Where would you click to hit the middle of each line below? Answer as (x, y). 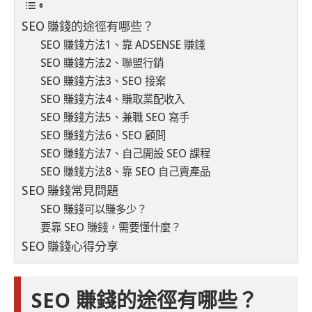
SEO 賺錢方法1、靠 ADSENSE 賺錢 (123, 45)
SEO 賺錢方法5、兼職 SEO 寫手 (115, 117)
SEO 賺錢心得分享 (70, 246)
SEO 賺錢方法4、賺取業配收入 (113, 99)
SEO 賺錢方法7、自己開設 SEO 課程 (126, 154)
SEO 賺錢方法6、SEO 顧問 (103, 135)
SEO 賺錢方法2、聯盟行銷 (102, 63)
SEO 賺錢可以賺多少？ (94, 209)
